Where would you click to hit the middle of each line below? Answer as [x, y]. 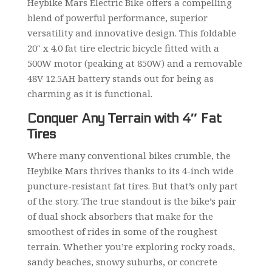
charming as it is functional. [90, 93]
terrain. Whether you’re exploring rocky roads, [131, 246]
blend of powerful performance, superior [117, 17]
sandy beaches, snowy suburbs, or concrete [122, 261]
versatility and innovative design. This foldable [131, 32]
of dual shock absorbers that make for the [120, 216]
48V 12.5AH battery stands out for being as [120, 78]
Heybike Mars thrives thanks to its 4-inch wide [130, 170]
